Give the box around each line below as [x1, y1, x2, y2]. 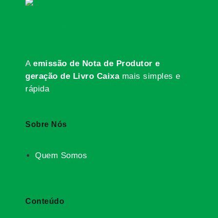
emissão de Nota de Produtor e [33, 58, 160, 68]
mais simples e [119, 71, 181, 81]
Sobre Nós [25, 120, 67, 129]
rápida [25, 84, 50, 93]
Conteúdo [25, 197, 65, 206]
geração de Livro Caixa [25, 71, 120, 81]
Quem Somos [35, 151, 88, 161]
